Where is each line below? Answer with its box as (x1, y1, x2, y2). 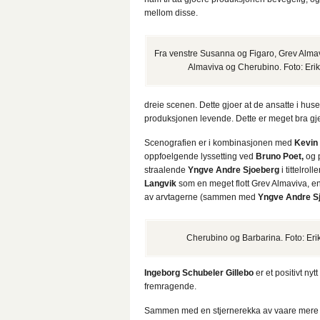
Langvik (144, 179, 176, 189)
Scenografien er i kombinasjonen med (144, 138, 294, 148)
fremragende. (144, 281, 196, 291)
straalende (144, 165, 188, 175)
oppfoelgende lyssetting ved (144, 151, 256, 161)
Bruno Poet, (256, 151, 304, 161)
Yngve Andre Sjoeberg (188, 165, 279, 175)
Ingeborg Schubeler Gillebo (144, 268, 254, 278)
